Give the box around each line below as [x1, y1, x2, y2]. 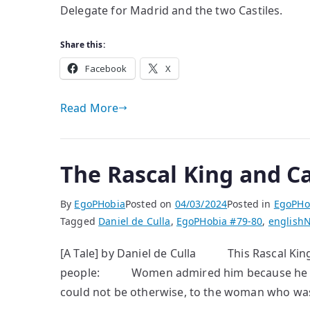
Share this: [60, 39, 105, 51]
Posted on [125, 197, 175, 210]
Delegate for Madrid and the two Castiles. [60, 3, 283, 18]
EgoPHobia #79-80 [176, 215, 263, 228]
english [268, 215, 304, 228]
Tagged [60, 215, 99, 228]
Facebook [85, 62, 127, 75]
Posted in [227, 197, 274, 210]
